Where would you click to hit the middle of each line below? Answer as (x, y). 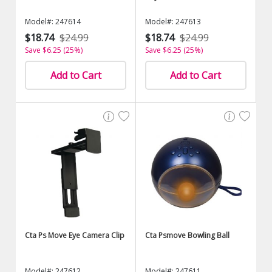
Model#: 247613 (173, 22)
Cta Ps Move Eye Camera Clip (75, 235)
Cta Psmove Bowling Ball (187, 235)
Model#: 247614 (53, 22)
